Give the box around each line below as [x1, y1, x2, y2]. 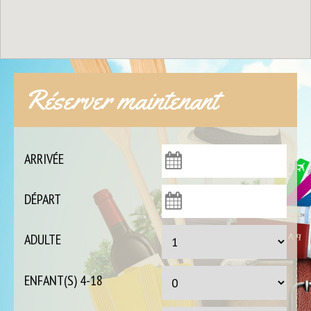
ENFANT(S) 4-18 [24, 271, 103, 289]
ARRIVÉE [24, 149, 64, 168]
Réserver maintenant [24, 81, 218, 117]
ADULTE [24, 230, 61, 249]
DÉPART [24, 190, 61, 208]
